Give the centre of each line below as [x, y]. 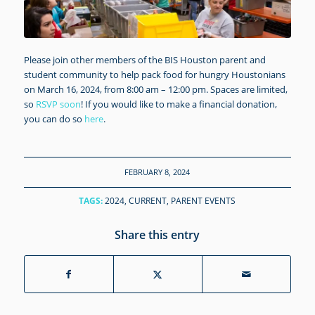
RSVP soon [58, 104]
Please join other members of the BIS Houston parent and [144, 59]
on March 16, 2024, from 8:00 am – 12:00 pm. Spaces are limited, [155, 89]
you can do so [53, 118]
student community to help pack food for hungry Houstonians [154, 74]
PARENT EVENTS [204, 200]
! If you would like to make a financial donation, [179, 104]
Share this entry [157, 234]
